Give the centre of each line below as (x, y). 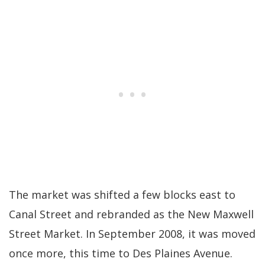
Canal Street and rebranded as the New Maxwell (131, 214)
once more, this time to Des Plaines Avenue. (121, 253)
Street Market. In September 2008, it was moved (132, 233)
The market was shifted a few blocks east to (122, 194)
